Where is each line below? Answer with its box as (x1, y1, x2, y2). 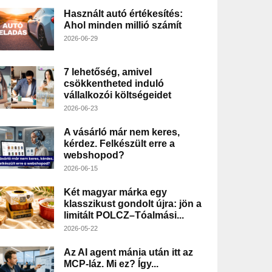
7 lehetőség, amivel (63, 67, 152, 78)
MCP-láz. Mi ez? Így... (63, 259, 158, 270)
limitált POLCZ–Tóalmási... (63, 210, 184, 221)
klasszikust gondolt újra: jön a (63, 199, 202, 209)
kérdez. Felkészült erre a (63, 138, 175, 149)
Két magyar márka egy (63, 187, 167, 198)
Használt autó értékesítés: (63, 8, 183, 19)
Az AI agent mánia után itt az (63, 247, 193, 258)
